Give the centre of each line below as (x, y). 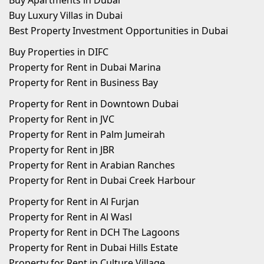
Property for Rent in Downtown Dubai (94, 104)
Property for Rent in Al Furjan (74, 202)
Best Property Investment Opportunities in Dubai (118, 31)
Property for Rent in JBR (62, 150)
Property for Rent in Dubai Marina (85, 67)
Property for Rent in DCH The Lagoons (94, 232)
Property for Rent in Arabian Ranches (92, 165)
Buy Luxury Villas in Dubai (66, 15)
